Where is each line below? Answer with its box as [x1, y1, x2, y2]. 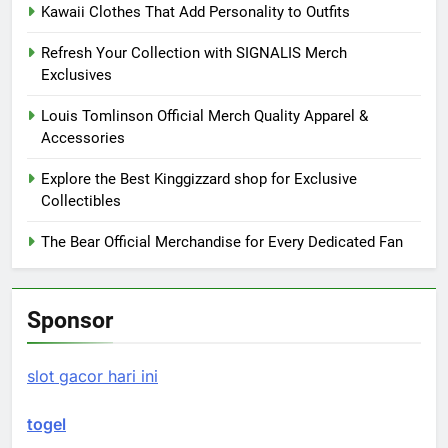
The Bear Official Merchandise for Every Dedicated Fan [41, 233, 403, 252]
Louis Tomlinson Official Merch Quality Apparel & [41, 107, 368, 126]
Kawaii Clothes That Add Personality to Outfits [41, 3, 350, 22]
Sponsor [27, 306, 113, 335]
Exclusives [41, 66, 112, 85]
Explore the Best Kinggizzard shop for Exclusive [41, 170, 357, 189]
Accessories [41, 129, 125, 148]
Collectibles [41, 192, 121, 211]
